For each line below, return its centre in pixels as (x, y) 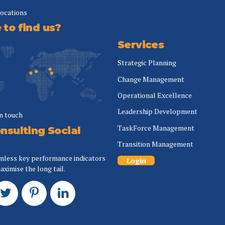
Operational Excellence (155, 95)
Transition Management (155, 144)
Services (141, 45)
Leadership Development (157, 111)
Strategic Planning (147, 63)
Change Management (151, 79)
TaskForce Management (156, 128)
